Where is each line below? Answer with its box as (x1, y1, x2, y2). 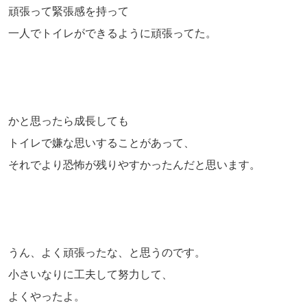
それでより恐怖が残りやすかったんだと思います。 (8, 159, 260, 171)
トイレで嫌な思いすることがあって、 (8, 137, 195, 149)
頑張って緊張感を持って (8, 5, 129, 18)
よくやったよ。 (8, 291, 85, 303)
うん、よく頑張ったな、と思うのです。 (8, 247, 206, 259)
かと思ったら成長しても (8, 115, 129, 127)
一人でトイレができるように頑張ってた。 (8, 27, 217, 40)
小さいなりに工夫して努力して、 (8, 269, 173, 281)
